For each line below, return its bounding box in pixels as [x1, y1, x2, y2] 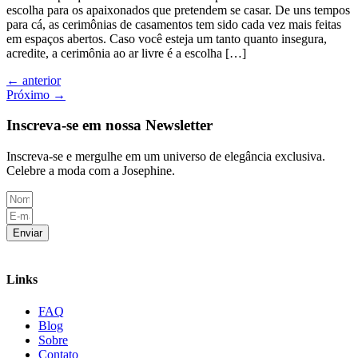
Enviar [13, 227, 42, 240]
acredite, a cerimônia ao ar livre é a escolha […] [6, 46, 246, 60]
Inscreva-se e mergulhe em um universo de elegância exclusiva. [6, 149, 325, 164]
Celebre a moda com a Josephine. [6, 164, 175, 178]
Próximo [6, 87, 53, 101]
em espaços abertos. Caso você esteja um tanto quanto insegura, [6, 31, 327, 46]
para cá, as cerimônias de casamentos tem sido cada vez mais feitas [6, 17, 341, 31]
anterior [19, 73, 61, 87]
